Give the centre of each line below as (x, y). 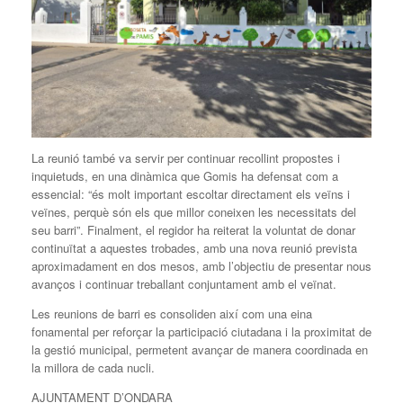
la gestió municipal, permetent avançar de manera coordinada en (200, 350)
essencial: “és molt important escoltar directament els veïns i (191, 194)
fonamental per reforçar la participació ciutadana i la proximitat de (201, 332)
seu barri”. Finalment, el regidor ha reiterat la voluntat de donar (193, 230)
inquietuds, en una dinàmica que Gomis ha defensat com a (185, 176)
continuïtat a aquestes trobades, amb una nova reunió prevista (194, 248)
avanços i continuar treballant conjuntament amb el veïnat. (184, 284)
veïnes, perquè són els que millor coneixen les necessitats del (194, 212)
